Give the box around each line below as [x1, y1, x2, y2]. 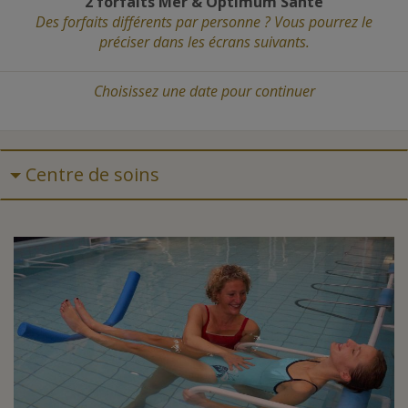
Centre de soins [25, 161, 159, 187]
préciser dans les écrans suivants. [98, 31, 310, 52]
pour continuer [220, 80, 315, 101]
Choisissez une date [93, 80, 221, 101]
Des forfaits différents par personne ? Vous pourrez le [36, 11, 372, 32]
